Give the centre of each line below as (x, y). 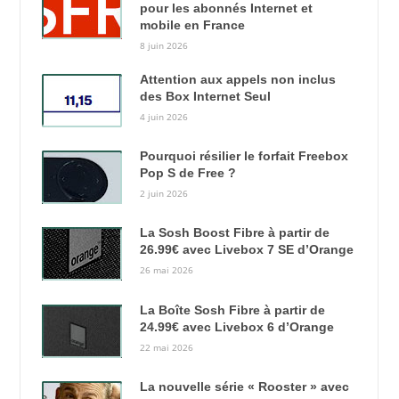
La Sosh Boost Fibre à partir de (234, 233)
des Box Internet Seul (205, 96)
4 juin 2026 (163, 116)
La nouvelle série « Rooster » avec (244, 387)
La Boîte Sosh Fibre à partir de (232, 309)
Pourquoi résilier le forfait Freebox (244, 155)
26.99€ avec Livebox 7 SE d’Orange (246, 250)
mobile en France (192, 25)
